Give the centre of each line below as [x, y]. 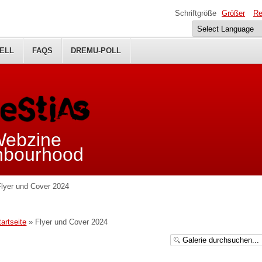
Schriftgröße [196, 13]
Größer [233, 13]
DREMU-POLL [96, 51]
